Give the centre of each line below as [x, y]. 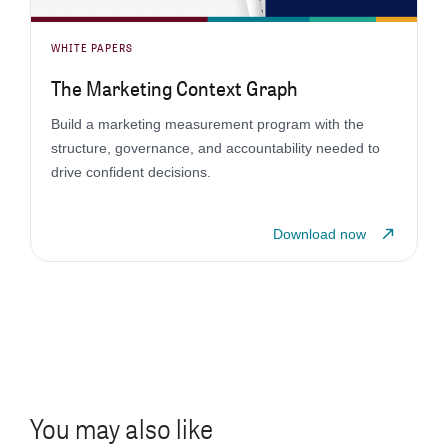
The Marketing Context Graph [174, 87]
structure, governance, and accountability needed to [215, 147]
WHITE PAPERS [91, 47]
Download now [320, 233]
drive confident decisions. [130, 171]
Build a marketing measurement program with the [207, 123]
